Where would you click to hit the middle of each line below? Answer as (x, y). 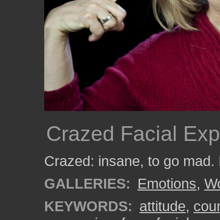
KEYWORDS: (88, 206)
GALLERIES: (87, 183)
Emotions (167, 183)
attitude (163, 206)
